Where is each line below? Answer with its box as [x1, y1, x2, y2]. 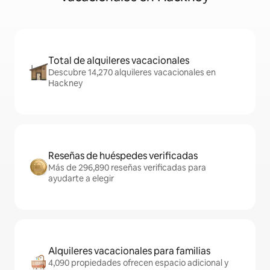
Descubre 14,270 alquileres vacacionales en [48, 67, 216, 78]
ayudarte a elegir [48, 173, 114, 184]
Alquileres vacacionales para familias [48, 245, 210, 257]
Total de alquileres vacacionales [48, 54, 189, 67]
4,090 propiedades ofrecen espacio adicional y [48, 257, 228, 268]
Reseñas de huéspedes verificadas [48, 149, 198, 162]
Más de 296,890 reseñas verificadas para [48, 162, 206, 173]
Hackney [48, 78, 83, 89]
